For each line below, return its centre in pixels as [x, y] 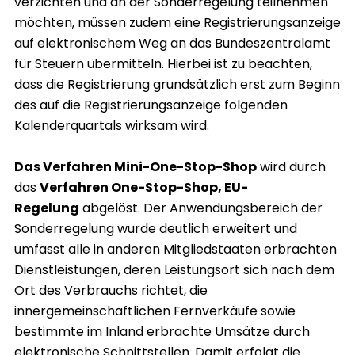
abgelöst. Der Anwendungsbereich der [201, 208]
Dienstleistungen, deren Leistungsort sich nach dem [174, 270]
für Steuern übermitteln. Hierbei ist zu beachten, [163, 64]
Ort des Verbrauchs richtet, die [111, 291]
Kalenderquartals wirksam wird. [112, 126]
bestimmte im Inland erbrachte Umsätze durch [162, 332]
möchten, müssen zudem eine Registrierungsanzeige [177, 23]
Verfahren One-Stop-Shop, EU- [144, 188]
